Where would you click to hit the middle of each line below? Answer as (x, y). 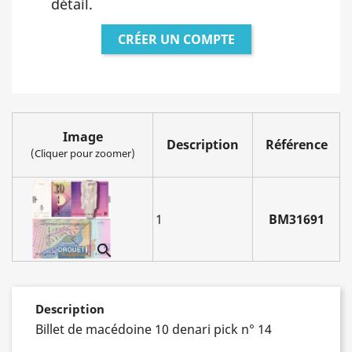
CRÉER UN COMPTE (176, 39)
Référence (296, 145)
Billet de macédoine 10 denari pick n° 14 (154, 329)
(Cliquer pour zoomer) (82, 153)
